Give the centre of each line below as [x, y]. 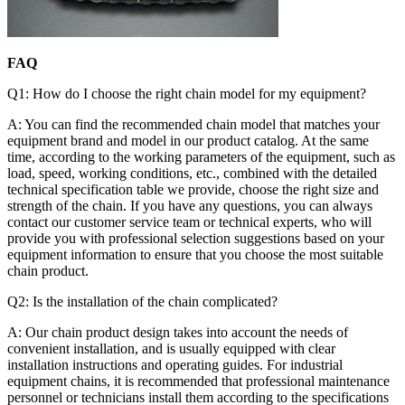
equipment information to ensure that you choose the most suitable [195, 254]
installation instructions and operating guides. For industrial [175, 364]
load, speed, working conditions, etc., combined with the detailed [192, 173]
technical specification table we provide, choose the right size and [193, 189]
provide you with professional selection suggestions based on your [196, 238]
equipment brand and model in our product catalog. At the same [188, 140]
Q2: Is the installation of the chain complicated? [142, 301]
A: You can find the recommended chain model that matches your [193, 124]
